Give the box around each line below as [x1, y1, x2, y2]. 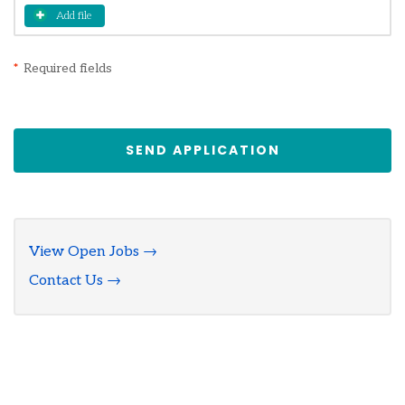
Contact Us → [29, 272, 121, 289]
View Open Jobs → [29, 243, 157, 260]
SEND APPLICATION [125, 141, 280, 159]
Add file [56, 9, 91, 23]
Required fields [24, 61, 112, 76]
